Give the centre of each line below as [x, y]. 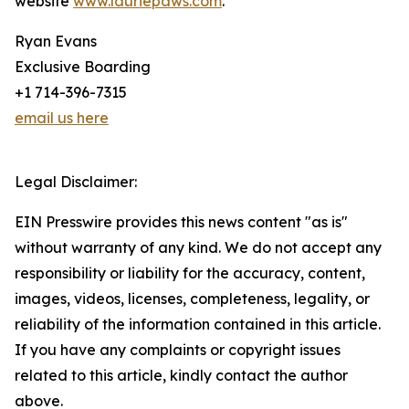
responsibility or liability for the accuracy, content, [190, 273]
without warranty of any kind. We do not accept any [198, 248]
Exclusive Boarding [83, 67]
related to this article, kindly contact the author [181, 376]
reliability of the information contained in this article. [198, 325]
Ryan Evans [56, 42]
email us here [62, 118]
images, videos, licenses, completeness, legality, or [192, 299]
